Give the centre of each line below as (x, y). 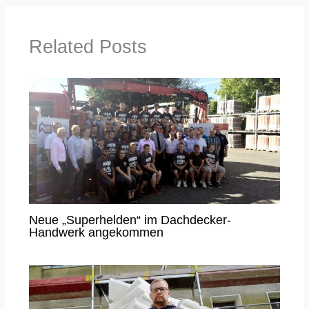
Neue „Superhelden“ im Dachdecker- (130, 219)
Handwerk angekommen (96, 232)
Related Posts (88, 47)
